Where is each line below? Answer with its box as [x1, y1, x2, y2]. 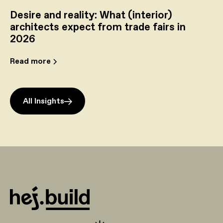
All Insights [23, 96, 64, 107]
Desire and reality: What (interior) [10, 8, 172, 22]
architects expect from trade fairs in [10, 20, 186, 34]
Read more [10, 56, 51, 67]
